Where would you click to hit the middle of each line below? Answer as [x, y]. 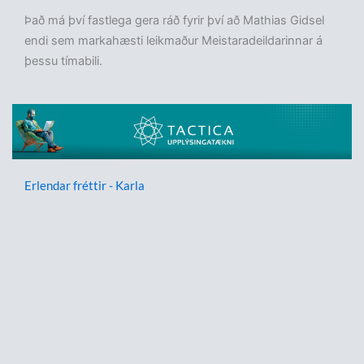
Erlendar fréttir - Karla [84, 186]
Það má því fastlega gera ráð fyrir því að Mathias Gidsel [174, 21]
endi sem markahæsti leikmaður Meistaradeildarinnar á [173, 41]
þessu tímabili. [63, 61]
